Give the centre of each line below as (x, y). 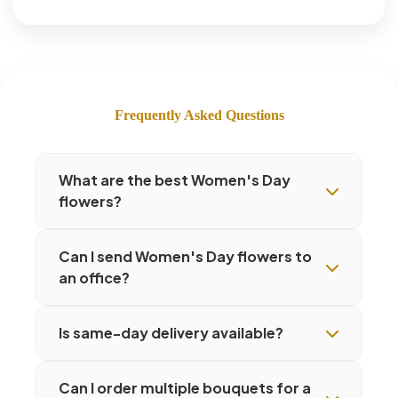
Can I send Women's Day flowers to (185, 256)
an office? (94, 277)
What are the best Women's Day (175, 179)
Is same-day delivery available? (171, 332)
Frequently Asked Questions (199, 115)
